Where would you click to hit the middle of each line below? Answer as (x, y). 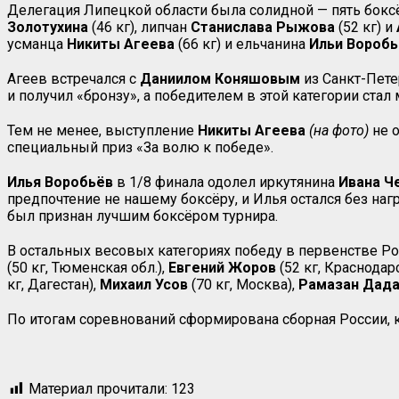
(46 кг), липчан (139, 27)
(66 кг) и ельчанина (242, 44)
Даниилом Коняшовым (220, 78)
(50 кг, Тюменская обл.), (88, 267)
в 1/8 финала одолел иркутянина (226, 182)
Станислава (232, 27)
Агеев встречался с (73, 78)
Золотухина (48, 27)
